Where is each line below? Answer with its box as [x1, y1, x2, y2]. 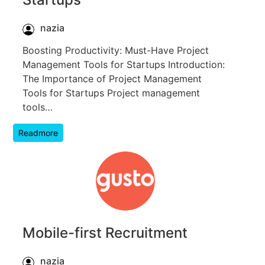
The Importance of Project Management [22, 72, 202, 85]
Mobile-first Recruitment [22, 224, 188, 241]
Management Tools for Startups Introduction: [22, 58, 225, 70]
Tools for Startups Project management [22, 86, 200, 99]
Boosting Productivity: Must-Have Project [22, 44, 209, 56]
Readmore [18, 127, 58, 138]
